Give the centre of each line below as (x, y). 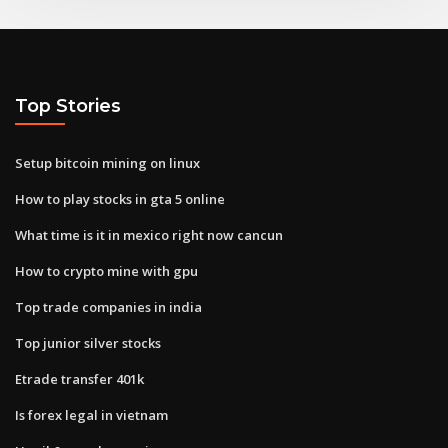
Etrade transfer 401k (79, 378)
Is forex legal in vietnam (91, 414)
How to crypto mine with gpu (106, 270)
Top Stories (68, 106)
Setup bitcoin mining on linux (107, 162)
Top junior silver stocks (88, 342)
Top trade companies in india (108, 306)
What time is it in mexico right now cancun (149, 234)
